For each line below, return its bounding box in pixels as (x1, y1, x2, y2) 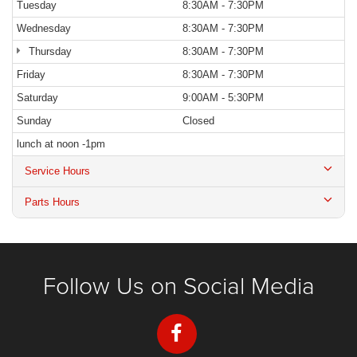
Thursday (25, 45, 72, 57)
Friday (17, 68, 45, 80)
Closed (182, 114, 214, 127)
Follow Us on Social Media (42, 268, 315, 301)
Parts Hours (25, 195, 80, 208)
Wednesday (17, 22, 71, 34)
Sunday (17, 114, 52, 127)
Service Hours (25, 164, 90, 177)
